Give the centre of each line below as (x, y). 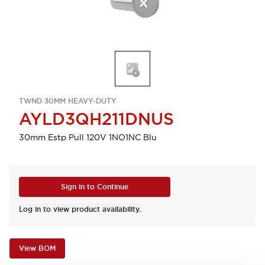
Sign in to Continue (95, 187)
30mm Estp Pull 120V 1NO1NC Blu (88, 137)
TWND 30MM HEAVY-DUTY (68, 101)
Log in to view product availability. (80, 209)
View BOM (37, 248)
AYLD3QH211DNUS (96, 119)
